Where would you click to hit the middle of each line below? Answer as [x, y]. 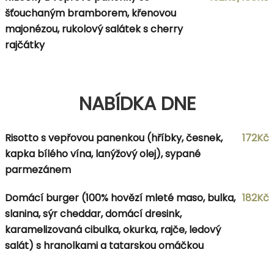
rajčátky [25, 45]
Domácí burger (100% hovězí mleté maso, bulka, [120, 198]
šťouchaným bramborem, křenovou [91, 13]
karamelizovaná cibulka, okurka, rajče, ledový [113, 229]
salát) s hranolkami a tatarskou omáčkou [104, 245]
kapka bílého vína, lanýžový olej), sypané [103, 154]
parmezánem [38, 169]
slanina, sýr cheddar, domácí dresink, [93, 213]
